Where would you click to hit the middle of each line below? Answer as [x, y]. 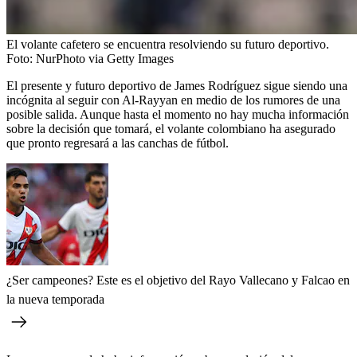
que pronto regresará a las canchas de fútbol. [118, 143]
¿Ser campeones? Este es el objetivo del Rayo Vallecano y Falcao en [178, 280]
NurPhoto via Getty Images [105, 58]
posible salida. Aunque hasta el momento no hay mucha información [178, 114]
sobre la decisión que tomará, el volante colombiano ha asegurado [171, 128]
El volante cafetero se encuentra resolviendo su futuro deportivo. [168, 44]
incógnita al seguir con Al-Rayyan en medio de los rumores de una [173, 100]
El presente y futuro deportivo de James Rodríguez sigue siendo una [177, 85]
